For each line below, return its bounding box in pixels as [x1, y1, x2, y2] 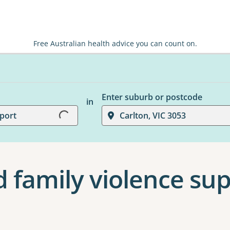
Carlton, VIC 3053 [119, 110, 186, 121]
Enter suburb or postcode [101, 91, 202, 103]
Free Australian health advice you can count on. [33, 39, 197, 48]
